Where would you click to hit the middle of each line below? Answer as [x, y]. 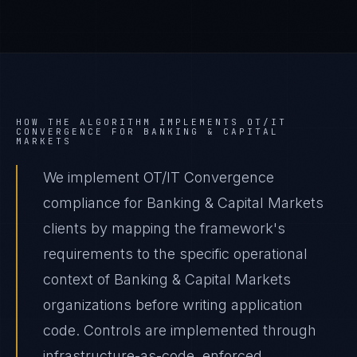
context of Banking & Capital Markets [167, 279]
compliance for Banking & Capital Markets [183, 203]
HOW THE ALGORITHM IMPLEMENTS [131, 122]
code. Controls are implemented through [180, 330]
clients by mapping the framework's [164, 228]
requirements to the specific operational [175, 254]
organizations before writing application [173, 305]
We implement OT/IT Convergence [159, 177]
